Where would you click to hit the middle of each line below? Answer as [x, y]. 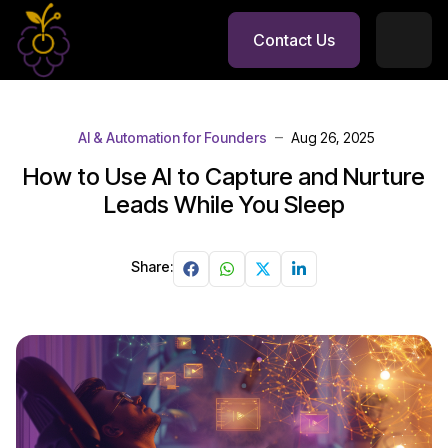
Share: [152, 266]
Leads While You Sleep [224, 204]
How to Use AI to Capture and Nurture [224, 176]
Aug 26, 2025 [332, 137]
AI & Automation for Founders [172, 137]
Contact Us [293, 39]
